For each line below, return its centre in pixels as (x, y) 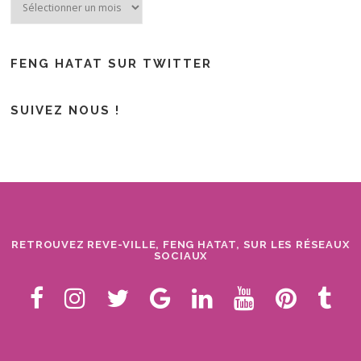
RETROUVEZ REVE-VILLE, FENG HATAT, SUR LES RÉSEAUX (180, 245)
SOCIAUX (180, 256)
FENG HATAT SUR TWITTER (112, 64)
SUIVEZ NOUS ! (66, 110)
